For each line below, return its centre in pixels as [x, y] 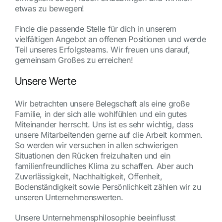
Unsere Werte [45, 81]
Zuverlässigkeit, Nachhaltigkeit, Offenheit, [88, 176]
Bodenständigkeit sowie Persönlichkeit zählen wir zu [108, 187]
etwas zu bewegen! [49, 9]
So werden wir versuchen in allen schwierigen [96, 145]
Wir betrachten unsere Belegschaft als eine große [102, 103]
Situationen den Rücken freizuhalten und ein [92, 155]
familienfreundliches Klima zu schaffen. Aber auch [104, 166]
